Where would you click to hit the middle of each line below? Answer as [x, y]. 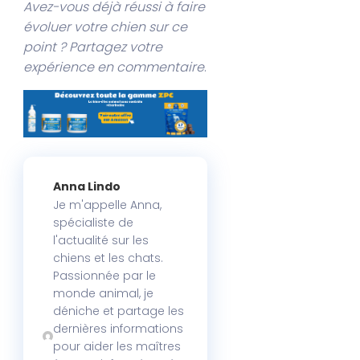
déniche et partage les [119, 311]
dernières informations [119, 329]
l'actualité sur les [101, 241]
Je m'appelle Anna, [108, 205]
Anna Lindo [87, 187]
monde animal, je [104, 294]
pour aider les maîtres [117, 347]
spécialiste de [94, 223]
